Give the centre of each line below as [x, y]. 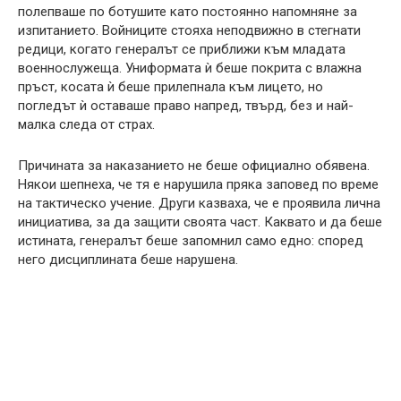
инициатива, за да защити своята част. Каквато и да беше [200, 222]
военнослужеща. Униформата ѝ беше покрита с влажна [190, 68]
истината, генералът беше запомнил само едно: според [191, 241]
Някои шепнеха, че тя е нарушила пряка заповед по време [198, 185]
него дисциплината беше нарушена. [128, 260]
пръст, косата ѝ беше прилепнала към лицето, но [171, 87]
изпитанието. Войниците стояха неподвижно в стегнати [189, 31]
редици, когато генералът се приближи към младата [182, 50]
